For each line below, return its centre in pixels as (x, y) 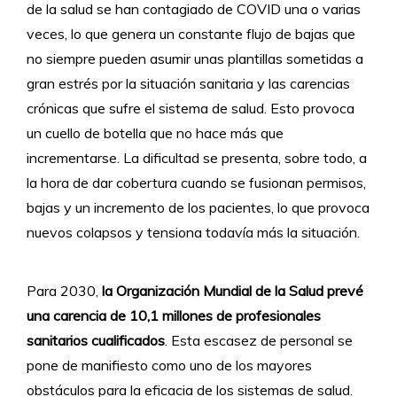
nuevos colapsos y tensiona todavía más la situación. (193, 232)
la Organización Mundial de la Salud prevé (233, 290)
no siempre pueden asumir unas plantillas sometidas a (195, 58)
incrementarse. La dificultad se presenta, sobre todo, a (197, 157)
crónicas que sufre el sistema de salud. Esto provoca (191, 108)
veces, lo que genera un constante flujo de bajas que (191, 33)
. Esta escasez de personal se (259, 340)
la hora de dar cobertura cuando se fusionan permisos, (196, 182)
